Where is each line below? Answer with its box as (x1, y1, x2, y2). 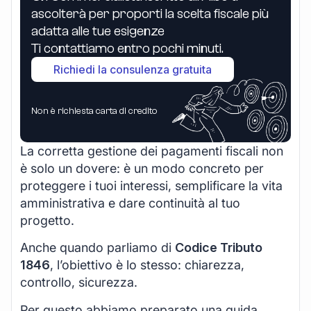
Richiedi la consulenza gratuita (53, 62, 212, 76)
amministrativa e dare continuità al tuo (20, 195, 240, 210)
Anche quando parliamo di (20, 240, 175, 255)
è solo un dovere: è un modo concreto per (20, 160, 264, 176)
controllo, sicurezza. (20, 275, 137, 290)
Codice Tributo (175, 240, 262, 255)
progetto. (20, 212, 74, 228)
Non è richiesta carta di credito (31, 105, 158, 117)
